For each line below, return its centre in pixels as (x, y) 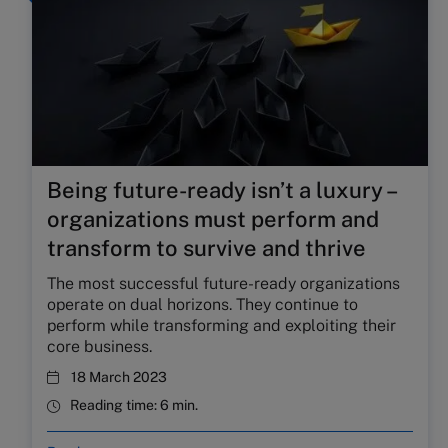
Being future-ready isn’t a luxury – (221, 190)
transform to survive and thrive (206, 248)
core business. (99, 346)
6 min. (179, 405)
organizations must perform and (213, 219)
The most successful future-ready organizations (223, 283)
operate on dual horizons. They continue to (202, 304)
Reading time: (115, 405)
